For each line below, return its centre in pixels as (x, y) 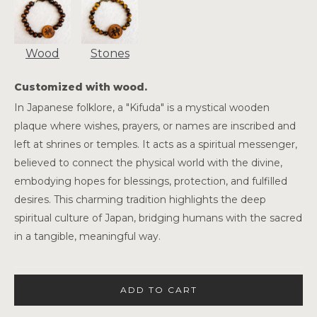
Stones (110, 54)
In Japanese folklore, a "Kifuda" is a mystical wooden (142, 108)
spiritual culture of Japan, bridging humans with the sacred (158, 218)
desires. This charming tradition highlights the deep (140, 200)
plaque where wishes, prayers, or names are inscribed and (155, 126)
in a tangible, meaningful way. (87, 237)
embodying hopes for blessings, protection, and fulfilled (151, 181)
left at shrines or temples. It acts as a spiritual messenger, (156, 145)
